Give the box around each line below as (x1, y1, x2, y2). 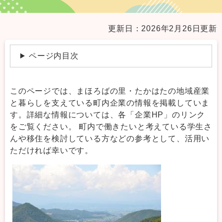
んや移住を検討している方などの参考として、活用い (10, 134, 210, 143)
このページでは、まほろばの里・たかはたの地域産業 (10, 87, 210, 96)
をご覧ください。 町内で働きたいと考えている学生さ (10, 122, 212, 131)
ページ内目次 (28, 52, 79, 60)
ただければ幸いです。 (10, 146, 93, 155)
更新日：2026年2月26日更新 (108, 24, 217, 33)
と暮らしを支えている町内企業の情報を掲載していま (10, 99, 210, 108)
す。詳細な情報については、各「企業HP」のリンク (10, 111, 206, 119)
